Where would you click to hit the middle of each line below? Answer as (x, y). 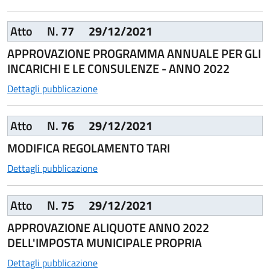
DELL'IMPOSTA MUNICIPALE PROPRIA (105, 243)
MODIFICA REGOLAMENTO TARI (89, 148)
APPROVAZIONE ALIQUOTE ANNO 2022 (108, 228)
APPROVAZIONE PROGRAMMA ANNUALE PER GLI (134, 53)
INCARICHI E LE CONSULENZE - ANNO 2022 (118, 68)
